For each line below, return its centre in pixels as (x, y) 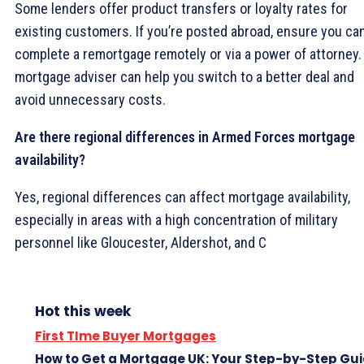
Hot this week (83, 311)
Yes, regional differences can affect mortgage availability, (182, 197)
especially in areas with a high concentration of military (176, 219)
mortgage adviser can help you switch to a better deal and (184, 76)
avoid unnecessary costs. (90, 99)
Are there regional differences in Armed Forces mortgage (185, 136)
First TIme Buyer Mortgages (126, 336)
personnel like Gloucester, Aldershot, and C (141, 242)
